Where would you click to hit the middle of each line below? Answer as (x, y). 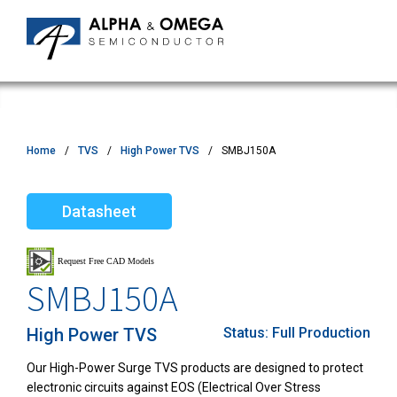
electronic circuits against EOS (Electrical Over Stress (174, 388)
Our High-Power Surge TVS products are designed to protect (195, 368)
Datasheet (99, 212)
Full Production (321, 333)
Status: (248, 333)
